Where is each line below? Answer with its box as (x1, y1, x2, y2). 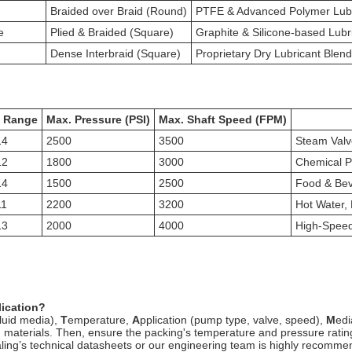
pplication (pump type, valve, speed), (140, 313, 327, 326)
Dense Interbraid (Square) (50, 46, 181, 60)
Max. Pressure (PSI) (46, 112, 151, 126)
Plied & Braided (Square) (50, 25, 174, 38)
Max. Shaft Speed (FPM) (159, 112, 288, 126)
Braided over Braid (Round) (50, 4, 188, 17)
